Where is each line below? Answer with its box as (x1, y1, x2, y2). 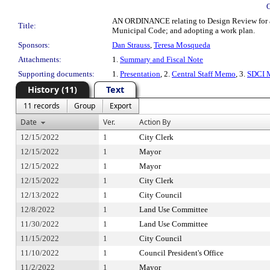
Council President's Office (139, 248, 224, 257)
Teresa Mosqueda (154, 40, 210, 49)
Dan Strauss (112, 40, 150, 49)
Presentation (120, 69, 160, 78)
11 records (24, 101, 60, 111)
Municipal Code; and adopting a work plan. (112, 26, 255, 35)
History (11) (28, 84, 77, 95)
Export (110, 101, 131, 111)
